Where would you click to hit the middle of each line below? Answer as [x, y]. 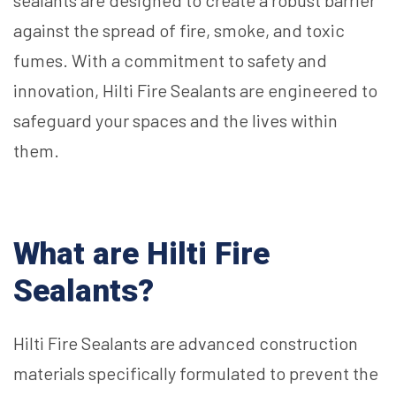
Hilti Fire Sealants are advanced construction [186, 343]
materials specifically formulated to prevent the [196, 373]
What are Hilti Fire [141, 255]
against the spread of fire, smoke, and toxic [179, 30]
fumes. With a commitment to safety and [170, 61]
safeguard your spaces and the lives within [175, 121]
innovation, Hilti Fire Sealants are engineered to [195, 91]
